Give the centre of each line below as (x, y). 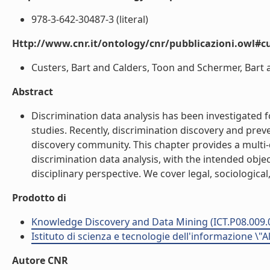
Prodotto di (39, 198)
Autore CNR (40, 260)
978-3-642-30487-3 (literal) (90, 19)
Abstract (33, 92)
